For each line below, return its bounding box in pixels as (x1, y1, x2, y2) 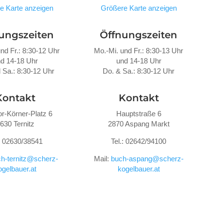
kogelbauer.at (117, 165, 160, 173)
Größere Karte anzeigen (100, 3, 177, 12)
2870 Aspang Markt (108, 120, 170, 128)
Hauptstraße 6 (116, 109, 161, 118)
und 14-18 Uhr (116, 56, 161, 65)
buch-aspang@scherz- (110, 155, 184, 163)
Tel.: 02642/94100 (111, 137, 167, 145)
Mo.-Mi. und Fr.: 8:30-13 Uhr (94, 46, 184, 55)
